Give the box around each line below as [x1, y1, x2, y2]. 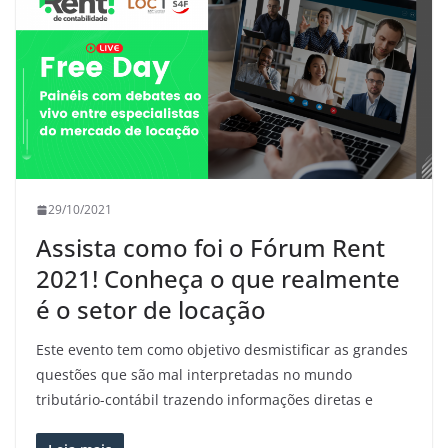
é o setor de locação [36, 293, 266, 327]
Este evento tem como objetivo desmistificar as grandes [36, 340, 408, 360]
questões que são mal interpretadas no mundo [36, 365, 352, 385]
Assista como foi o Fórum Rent [36, 231, 385, 265]
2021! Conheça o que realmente [36, 262, 400, 296]
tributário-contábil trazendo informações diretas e [36, 390, 373, 410]
